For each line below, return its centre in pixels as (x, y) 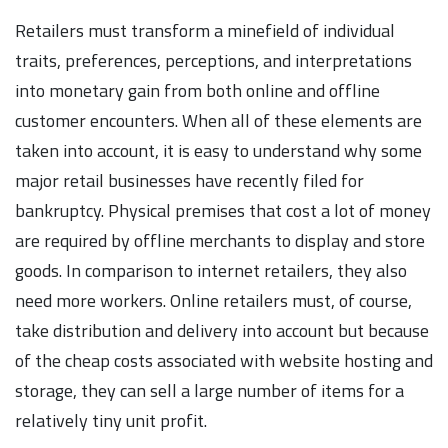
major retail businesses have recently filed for (189, 180)
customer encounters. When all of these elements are (218, 120)
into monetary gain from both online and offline (197, 90)
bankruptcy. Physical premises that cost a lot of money (223, 210)
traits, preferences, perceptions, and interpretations (213, 60)
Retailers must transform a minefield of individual (205, 30)
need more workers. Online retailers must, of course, (213, 300)
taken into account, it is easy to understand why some (218, 150)
